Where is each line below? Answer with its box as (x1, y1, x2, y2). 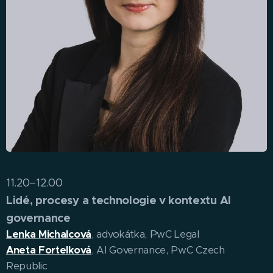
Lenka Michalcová (6, 228, 91, 241)
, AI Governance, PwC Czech (91, 244, 225, 257)
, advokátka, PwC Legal (91, 228, 199, 241)
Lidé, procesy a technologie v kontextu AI (6, 193, 231, 208)
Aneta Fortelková (6, 244, 91, 257)
